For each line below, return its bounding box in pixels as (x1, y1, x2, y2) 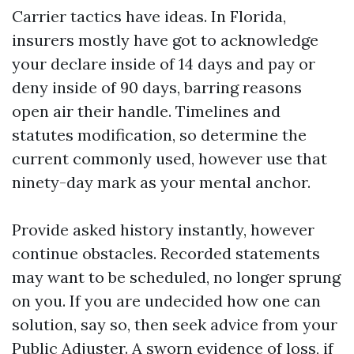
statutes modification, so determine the (12, 125, 307, 145)
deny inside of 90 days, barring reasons (12, 77, 302, 97)
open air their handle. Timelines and (12, 101, 281, 121)
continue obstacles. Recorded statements (12, 243, 320, 263)
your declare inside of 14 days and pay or (12, 54, 315, 73)
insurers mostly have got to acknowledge (12, 30, 318, 50)
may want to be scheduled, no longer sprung (12, 267, 341, 287)
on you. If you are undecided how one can (12, 291, 321, 311)
